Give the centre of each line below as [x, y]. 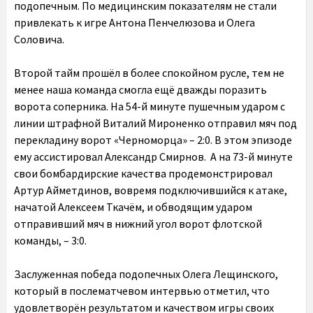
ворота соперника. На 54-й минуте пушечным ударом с [150, 106]
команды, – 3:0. [50, 240]
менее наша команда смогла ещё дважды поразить [140, 89]
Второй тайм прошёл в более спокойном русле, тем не [149, 72]
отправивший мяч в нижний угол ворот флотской [138, 223]
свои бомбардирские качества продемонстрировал [143, 173]
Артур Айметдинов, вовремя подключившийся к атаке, [151, 190]
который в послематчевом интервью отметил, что [142, 290]
